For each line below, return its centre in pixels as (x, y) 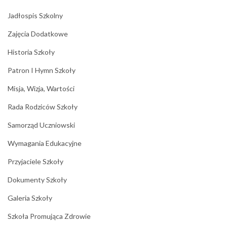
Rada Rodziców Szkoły (43, 107)
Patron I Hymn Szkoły (42, 70)
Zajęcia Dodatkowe (38, 34)
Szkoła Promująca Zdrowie (49, 216)
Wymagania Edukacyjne (45, 143)
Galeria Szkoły (30, 198)
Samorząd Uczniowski (41, 125)
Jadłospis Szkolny (35, 15)
